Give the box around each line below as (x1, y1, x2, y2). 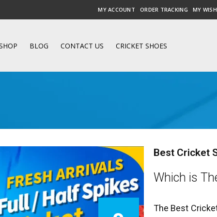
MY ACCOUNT (98, 6, 135, 13)
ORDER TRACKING (140, 6, 188, 13)
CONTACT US (61, 41, 104, 50)
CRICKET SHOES (116, 41, 167, 50)
